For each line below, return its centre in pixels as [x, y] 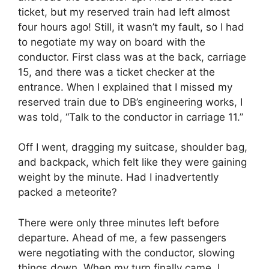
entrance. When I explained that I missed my [125, 87]
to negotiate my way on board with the [112, 42]
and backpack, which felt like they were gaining [132, 162]
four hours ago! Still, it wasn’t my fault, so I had [131, 27]
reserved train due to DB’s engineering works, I [130, 102]
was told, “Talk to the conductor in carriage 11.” [131, 117]
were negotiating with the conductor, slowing [126, 252]
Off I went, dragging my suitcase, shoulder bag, [133, 147]
